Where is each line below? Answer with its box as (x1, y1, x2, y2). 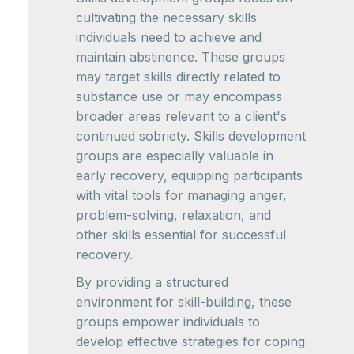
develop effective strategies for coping (76, 333, 305, 349)
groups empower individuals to (76, 314, 260, 330)
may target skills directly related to (76, 69, 281, 85)
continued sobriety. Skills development (76, 128, 306, 144)
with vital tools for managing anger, (76, 187, 287, 203)
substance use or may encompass (76, 88, 282, 104)
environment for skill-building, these (76, 294, 292, 310)
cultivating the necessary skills (76, 9, 257, 25)
